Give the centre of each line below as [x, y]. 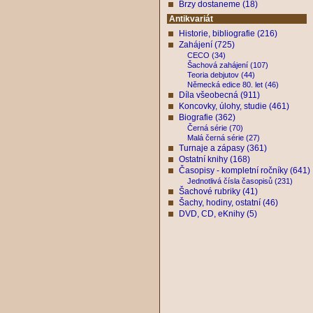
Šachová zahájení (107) [228, 65]
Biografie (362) [207, 117]
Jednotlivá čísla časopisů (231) [240, 181]
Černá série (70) [215, 128]
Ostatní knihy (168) [214, 159]
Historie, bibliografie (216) [228, 34]
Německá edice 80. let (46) [233, 85]
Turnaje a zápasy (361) [223, 148]
